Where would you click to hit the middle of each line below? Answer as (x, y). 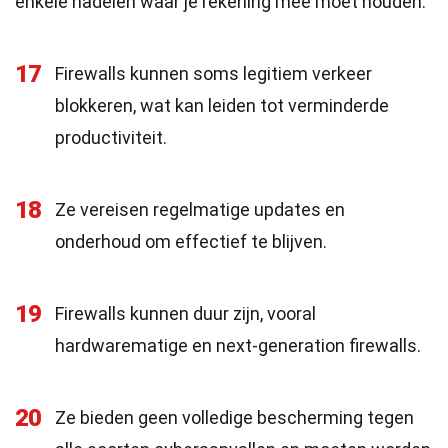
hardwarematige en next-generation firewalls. (238, 345)
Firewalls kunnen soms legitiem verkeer (213, 73)
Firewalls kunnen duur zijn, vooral (185, 313)
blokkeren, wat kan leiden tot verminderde (222, 105)
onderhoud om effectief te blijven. (191, 241)
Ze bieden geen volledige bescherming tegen (234, 417)
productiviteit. (111, 137)
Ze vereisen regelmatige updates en (200, 209)
